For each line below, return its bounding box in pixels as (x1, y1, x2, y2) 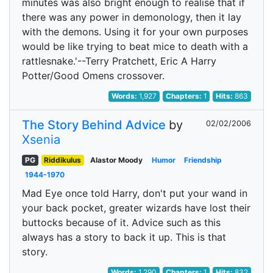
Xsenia (22, 132, 60, 147)
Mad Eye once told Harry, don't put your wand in (22, 187, 247, 199)
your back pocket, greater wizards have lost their (22, 202, 250, 214)
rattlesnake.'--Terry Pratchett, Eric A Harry (22, 55, 216, 67)
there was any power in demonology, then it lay (22, 11, 241, 23)
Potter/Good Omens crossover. (22, 69, 165, 82)
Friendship (184, 155, 222, 165)
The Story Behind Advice (22, 118, 166, 132)
